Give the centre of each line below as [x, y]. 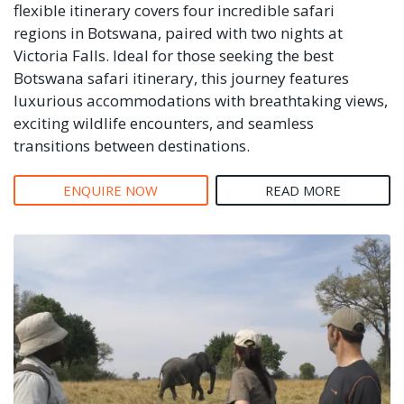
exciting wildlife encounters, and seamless [164, 123]
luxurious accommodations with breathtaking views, [201, 100]
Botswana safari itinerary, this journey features [181, 78]
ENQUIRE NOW [111, 190]
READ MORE [303, 190]
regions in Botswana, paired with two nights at [178, 32]
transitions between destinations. [132, 145]
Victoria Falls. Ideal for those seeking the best [174, 55]
